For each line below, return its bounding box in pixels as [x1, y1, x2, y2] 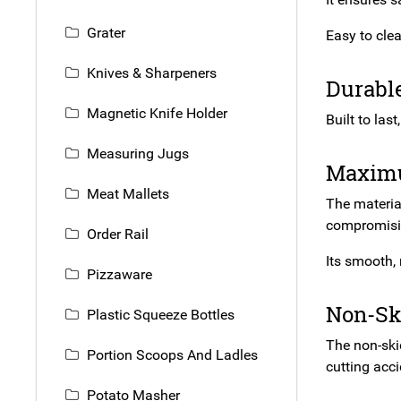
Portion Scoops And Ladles [87, 346, 258, 364]
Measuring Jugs [87, 145, 189, 163]
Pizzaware [87, 266, 152, 284]
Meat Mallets [87, 185, 169, 203]
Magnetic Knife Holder [87, 105, 227, 123]
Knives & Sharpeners [87, 64, 217, 82]
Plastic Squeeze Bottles [87, 306, 235, 324]
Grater [87, 24, 125, 42]
